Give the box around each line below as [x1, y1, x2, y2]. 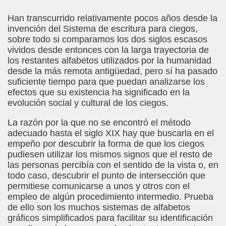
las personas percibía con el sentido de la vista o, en [8, 160, 218, 170]
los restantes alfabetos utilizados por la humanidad [8, 55, 211, 66]
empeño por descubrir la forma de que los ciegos [8, 139, 204, 149]
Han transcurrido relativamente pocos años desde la [8, 13, 217, 23]
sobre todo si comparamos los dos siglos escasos [8, 34, 207, 44]
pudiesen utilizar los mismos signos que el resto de [8, 149, 212, 159]
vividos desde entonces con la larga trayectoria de [8, 45, 209, 55]
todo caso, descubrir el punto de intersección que [8, 171, 205, 181]
